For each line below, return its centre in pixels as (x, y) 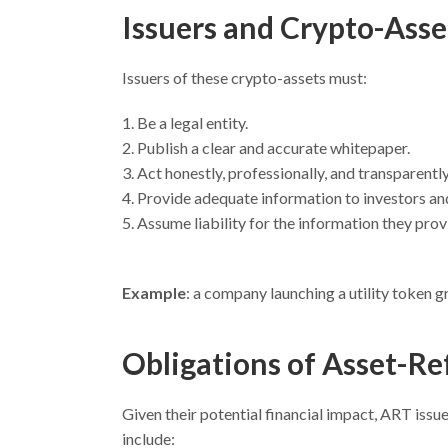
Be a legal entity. (192, 122)
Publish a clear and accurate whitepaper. (273, 147)
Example (154, 292)
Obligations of (222, 363)
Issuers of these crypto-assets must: (244, 77)
